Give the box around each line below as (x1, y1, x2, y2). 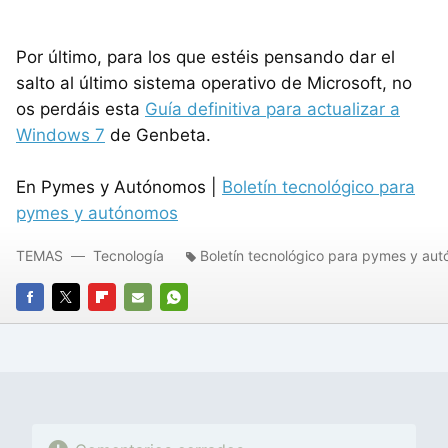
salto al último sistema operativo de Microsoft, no (16, 72, 412, 93)
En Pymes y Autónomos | (16, 176, 222, 197)
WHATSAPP (160, 316, 236, 333)
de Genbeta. (105, 124, 211, 145)
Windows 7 (16, 124, 105, 145)
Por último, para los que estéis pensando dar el (16, 46, 395, 67)
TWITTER (52, 316, 113, 333)
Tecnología (93, 246, 164, 264)
